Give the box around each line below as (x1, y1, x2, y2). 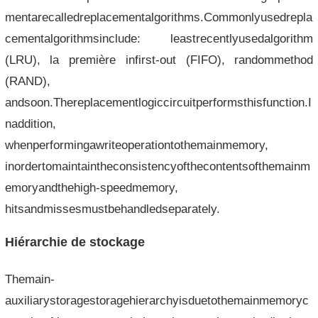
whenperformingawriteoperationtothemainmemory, (4, 138, 268, 151)
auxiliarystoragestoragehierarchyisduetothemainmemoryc (4, 294, 309, 307)
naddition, (4, 117, 56, 130)
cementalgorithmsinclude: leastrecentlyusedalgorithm (4, 32, 314, 45)
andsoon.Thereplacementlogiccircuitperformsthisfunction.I (4, 96, 312, 109)
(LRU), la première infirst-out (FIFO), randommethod (4, 53, 314, 66)
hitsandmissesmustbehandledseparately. (4, 202, 220, 215)
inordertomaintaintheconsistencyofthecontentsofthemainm (4, 160, 310, 172)
